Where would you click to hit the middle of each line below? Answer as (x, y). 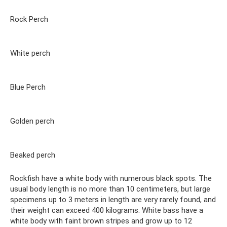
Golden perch (32, 121)
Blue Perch (28, 87)
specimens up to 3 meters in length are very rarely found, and (113, 199)
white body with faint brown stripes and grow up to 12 (101, 221)
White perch (30, 53)
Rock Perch (29, 19)
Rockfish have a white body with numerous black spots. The (111, 178)
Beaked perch (33, 155)
